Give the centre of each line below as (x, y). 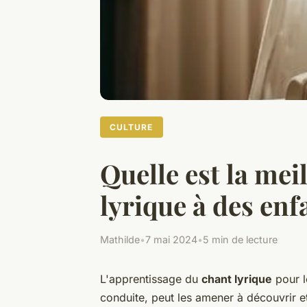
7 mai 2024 (171, 239)
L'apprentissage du (151, 279)
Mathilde (120, 239)
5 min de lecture (240, 239)
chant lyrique (237, 279)
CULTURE (132, 127)
